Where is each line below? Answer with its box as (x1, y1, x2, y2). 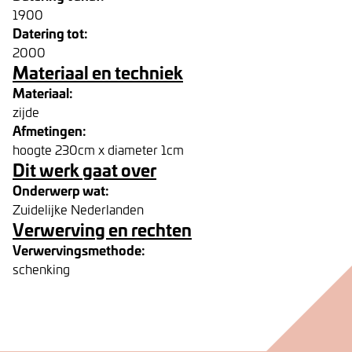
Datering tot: (13, 23, 88, 42)
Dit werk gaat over (13, 156, 156, 182)
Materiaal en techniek (13, 59, 183, 85)
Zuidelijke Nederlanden (13, 200, 144, 218)
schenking (13, 260, 70, 277)
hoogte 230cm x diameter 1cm (13, 141, 184, 158)
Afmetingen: (13, 120, 86, 140)
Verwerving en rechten (13, 216, 192, 242)
